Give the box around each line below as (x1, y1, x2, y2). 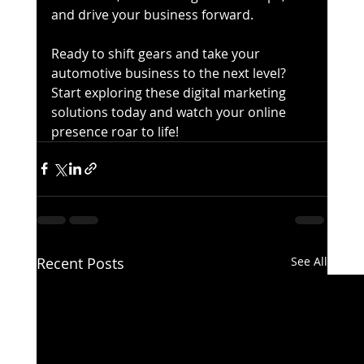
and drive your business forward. (50, 5, 253, 24)
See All (291, 253, 328, 269)
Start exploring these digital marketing (50, 83, 289, 102)
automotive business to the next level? (50, 63, 289, 82)
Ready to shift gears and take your (50, 44, 263, 63)
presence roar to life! (50, 122, 179, 141)
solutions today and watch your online (50, 102, 289, 121)
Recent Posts (36, 253, 124, 273)
